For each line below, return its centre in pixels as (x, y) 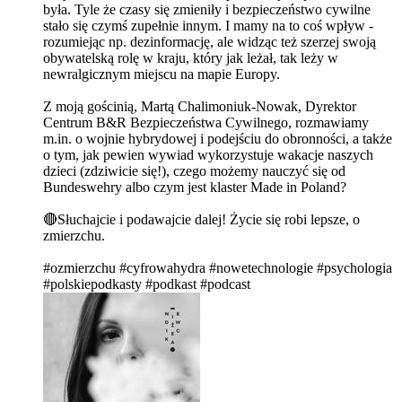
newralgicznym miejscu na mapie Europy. (162, 74)
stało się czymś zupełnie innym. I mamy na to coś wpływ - (208, 26)
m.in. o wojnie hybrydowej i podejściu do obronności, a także (218, 139)
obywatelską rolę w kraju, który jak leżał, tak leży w (191, 58)
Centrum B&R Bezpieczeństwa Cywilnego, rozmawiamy (206, 123)
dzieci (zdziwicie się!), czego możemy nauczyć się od (194, 171)
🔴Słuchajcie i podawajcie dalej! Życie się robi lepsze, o (201, 220)
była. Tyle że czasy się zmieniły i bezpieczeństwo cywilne (207, 10)
